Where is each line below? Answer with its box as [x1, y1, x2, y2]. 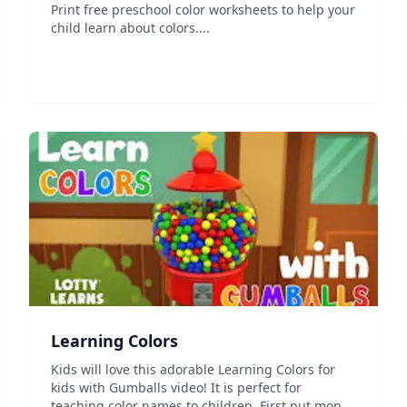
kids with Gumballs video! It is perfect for [51, 379, 302, 396]
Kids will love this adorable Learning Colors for [51, 361, 335, 378]
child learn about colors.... [51, 19, 210, 36]
